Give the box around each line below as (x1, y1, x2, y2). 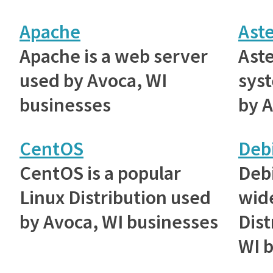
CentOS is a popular (19, 160, 181, 185)
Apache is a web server (19, 43, 208, 68)
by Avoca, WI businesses (19, 209, 218, 234)
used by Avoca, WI (19, 68, 167, 93)
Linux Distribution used (19, 185, 211, 210)
